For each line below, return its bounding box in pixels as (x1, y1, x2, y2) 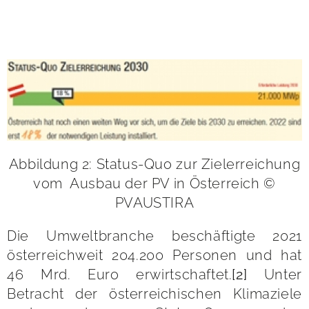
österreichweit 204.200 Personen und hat (7, 246, 302, 263)
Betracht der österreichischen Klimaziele (7, 285, 302, 302)
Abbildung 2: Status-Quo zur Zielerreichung (8, 155, 301, 172)
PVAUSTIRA (114, 194, 195, 211)
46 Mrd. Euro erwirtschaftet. (7, 266, 232, 283)
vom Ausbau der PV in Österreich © (33, 175, 276, 192)
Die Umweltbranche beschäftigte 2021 (7, 227, 302, 244)
